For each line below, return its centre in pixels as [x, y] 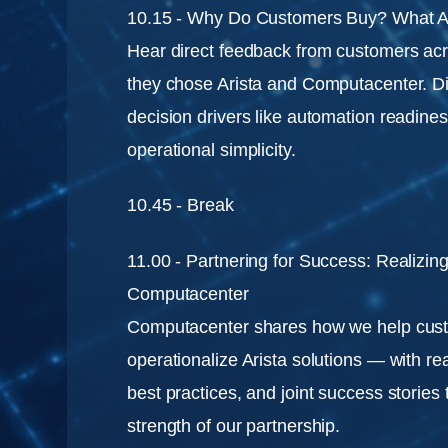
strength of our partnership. [234, 425]
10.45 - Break [180, 205]
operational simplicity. [211, 150]
